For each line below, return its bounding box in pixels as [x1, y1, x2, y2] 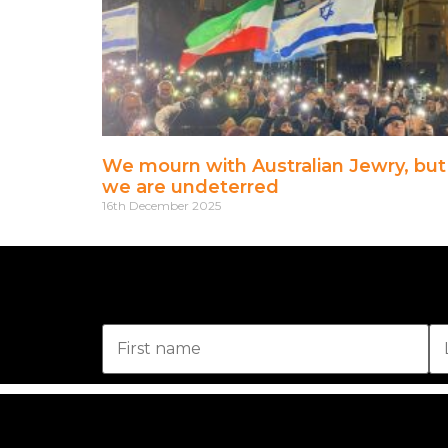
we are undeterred [102, 175, 279, 198]
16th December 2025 [102, 197, 221, 213]
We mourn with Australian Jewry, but [102, 154, 446, 177]
